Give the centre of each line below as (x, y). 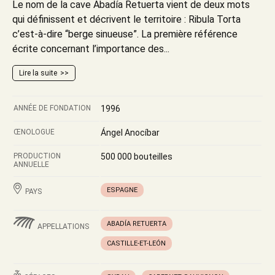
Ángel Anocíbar (130, 133)
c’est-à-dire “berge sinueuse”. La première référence (125, 34)
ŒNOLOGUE (34, 132)
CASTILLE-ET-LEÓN (136, 243)
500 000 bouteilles (137, 157)
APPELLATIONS (63, 227)
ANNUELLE (31, 165)
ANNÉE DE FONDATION (52, 108)
